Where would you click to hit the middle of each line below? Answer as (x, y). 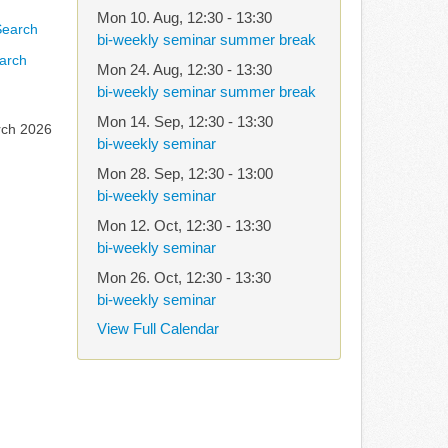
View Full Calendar (157, 328)
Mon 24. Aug (137, 69)
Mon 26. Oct (137, 277)
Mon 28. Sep (138, 173)
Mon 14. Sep (138, 121)
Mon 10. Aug (137, 17)
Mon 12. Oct (137, 225)
